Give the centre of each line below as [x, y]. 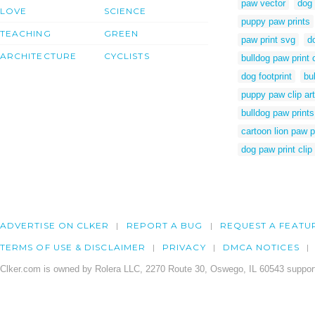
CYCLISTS [127, 56]
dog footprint [266, 76]
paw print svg [268, 39]
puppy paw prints [276, 21]
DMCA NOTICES [261, 247]
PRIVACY [184, 247]
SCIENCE [126, 11]
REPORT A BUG [165, 226]
